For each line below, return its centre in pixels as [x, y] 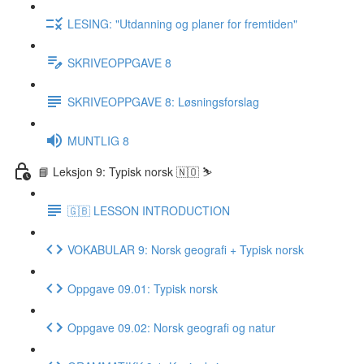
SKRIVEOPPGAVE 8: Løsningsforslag [163, 101]
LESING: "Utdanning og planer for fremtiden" [182, 23]
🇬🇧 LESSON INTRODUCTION [149, 210]
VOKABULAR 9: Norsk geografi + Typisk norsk [186, 249]
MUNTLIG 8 [98, 140]
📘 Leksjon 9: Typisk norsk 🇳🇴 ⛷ [125, 171]
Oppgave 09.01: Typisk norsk [143, 288]
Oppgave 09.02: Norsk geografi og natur [171, 327]
